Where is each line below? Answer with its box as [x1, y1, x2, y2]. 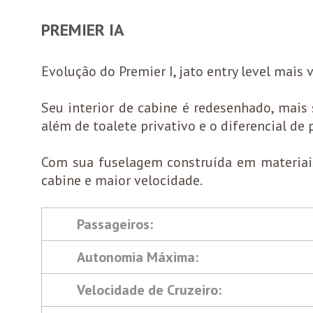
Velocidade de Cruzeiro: [77, 281, 221, 299]
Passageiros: [77, 215, 153, 233]
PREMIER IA [41, 19, 124, 41]
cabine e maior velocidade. [41, 171, 203, 189]
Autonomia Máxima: [77, 248, 198, 266]
